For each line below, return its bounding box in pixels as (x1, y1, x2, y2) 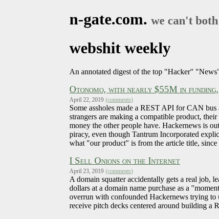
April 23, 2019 (69, 168, 104, 175)
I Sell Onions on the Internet (69, 155, 180, 166)
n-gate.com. (69, 10, 152, 28)
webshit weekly (69, 39, 171, 57)
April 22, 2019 (69, 96, 104, 104)
